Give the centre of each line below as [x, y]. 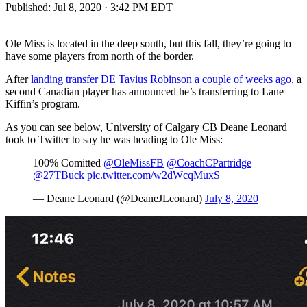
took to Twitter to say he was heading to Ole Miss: [114, 139]
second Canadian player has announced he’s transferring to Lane [145, 91]
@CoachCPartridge [209, 162]
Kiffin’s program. [43, 103]
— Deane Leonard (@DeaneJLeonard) [119, 198]
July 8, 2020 [232, 198]
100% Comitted [68, 162]
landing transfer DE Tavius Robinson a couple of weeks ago [161, 79]
